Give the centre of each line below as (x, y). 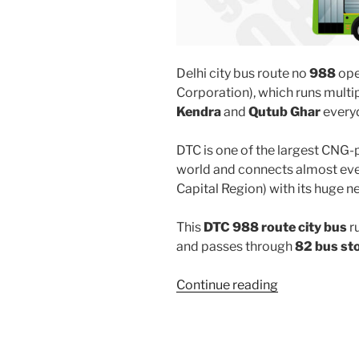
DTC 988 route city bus (275, 227)
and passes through (236, 246)
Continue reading (227, 284)
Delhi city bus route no (243, 73)
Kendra (199, 111)
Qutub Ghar (284, 111)
